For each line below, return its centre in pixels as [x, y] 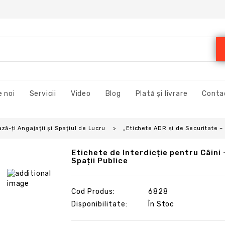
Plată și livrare [161, 94]
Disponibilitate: [99, 204]
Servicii [43, 94]
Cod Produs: [93, 192]
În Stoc [160, 204]
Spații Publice [99, 161]
